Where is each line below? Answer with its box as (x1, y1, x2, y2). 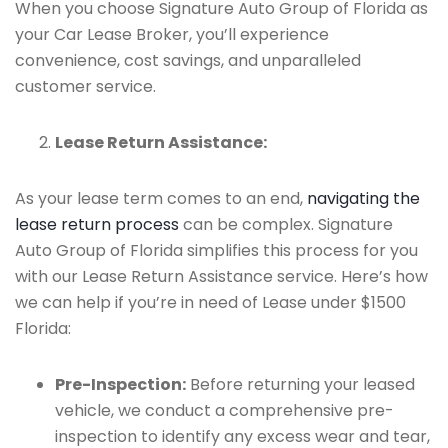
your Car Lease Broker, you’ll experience (15, 23, 329, 46)
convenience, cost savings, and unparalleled (15, 49, 361, 72)
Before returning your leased (186, 373, 415, 396)
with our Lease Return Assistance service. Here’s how (15, 265, 428, 288)
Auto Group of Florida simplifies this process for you (15, 239, 418, 262)
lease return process (15, 213, 179, 236)
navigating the (307, 187, 420, 210)
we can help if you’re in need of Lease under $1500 (15, 291, 406, 314)
